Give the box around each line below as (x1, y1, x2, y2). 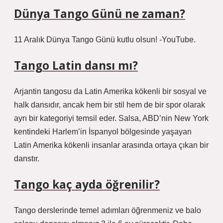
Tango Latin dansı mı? (14, 58, 138, 73)
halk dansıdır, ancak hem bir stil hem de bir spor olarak (14, 101, 205, 109)
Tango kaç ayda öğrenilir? (14, 177, 160, 192)
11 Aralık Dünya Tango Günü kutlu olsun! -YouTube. (14, 35, 196, 44)
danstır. (14, 154, 39, 163)
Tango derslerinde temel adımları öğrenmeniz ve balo (14, 206, 201, 215)
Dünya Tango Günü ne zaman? (14, 6, 185, 21)
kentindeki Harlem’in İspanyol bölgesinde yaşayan (14, 127, 192, 136)
